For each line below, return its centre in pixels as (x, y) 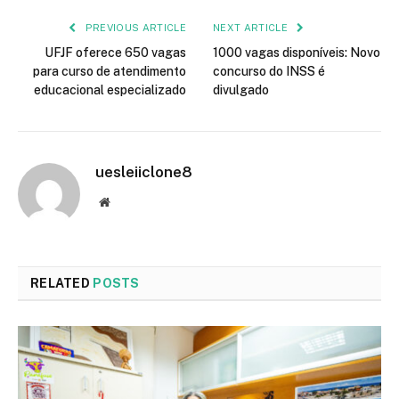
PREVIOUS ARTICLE (134, 27)
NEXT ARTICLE (252, 27)
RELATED (62, 283)
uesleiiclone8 (144, 171)
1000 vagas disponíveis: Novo (297, 52)
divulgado (241, 90)
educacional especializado (110, 90)
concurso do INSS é (269, 71)
